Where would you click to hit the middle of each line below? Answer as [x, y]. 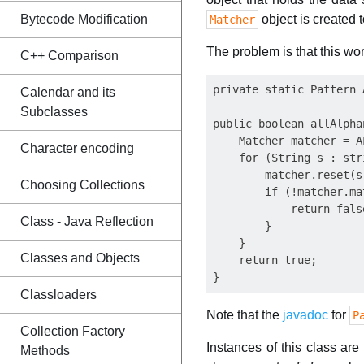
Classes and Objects [80, 258]
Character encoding [77, 148]
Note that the [245, 315]
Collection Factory [73, 331]
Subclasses [54, 112]
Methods [45, 351]
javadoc [305, 315]
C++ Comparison [69, 56]
